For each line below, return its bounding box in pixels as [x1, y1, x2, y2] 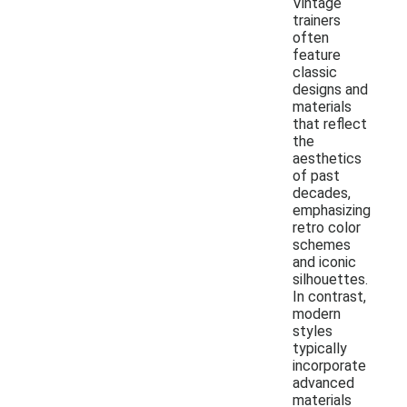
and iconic [293, 253, 356, 271]
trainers [293, 11, 341, 29]
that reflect [293, 114, 367, 133]
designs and [293, 80, 368, 98]
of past [293, 166, 340, 184]
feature [293, 45, 341, 64]
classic [293, 63, 337, 81]
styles [293, 322, 333, 340]
